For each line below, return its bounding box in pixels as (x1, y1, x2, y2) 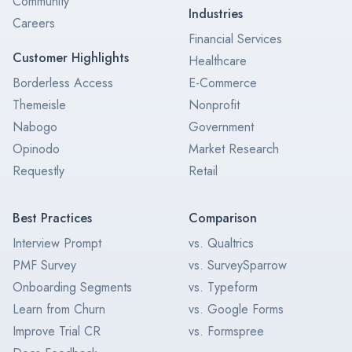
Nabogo (13, 118, 57, 137)
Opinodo (13, 140, 60, 159)
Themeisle (13, 96, 66, 115)
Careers (13, 14, 55, 33)
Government (189, 118, 254, 137)
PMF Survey (13, 256, 76, 275)
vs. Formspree (189, 322, 264, 341)
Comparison (189, 209, 257, 228)
